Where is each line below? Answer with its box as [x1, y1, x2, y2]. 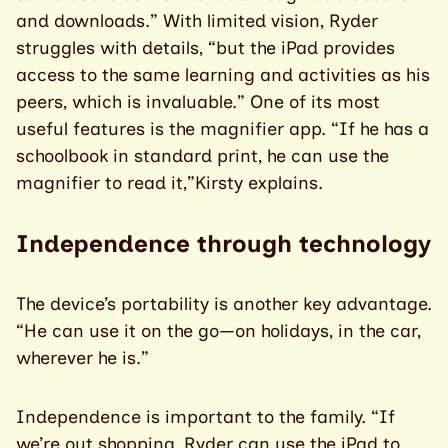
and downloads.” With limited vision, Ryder [16, 10, 378, 33]
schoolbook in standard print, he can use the [16, 145, 389, 168]
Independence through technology [16, 229, 431, 259]
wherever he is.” [16, 347, 149, 370]
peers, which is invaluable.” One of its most [16, 91, 380, 114]
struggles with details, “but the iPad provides [16, 37, 395, 60]
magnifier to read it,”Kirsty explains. [16, 172, 328, 195]
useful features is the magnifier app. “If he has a [16, 118, 429, 141]
